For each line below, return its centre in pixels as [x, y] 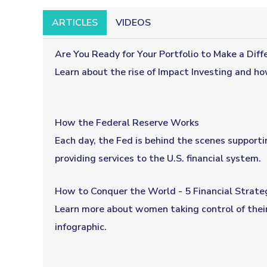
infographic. [81, 227]
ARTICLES [75, 22]
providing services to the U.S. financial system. [158, 158]
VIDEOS [133, 22]
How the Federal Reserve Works [127, 122]
